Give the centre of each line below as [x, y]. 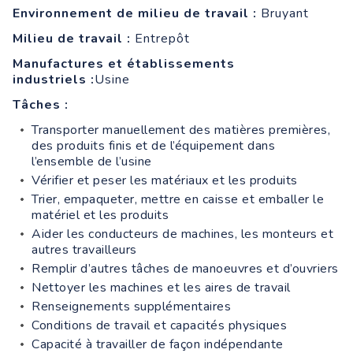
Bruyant [283, 13]
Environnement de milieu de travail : [135, 13]
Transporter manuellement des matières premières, [181, 130]
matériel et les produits [100, 215]
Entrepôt [160, 38]
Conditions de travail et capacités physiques [159, 325]
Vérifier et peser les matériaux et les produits [165, 180]
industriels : [54, 79]
